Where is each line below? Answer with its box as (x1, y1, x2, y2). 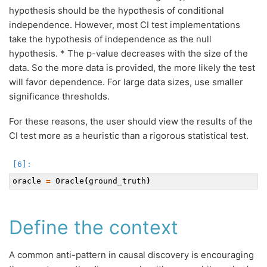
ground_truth (89, 176, 146, 185)
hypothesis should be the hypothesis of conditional (9, 5, 224, 17)
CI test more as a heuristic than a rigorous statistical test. (9, 129, 249, 141)
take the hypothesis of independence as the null (9, 33, 212, 45)
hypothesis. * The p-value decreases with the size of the (9, 48, 248, 60)
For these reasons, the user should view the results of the (9, 115, 253, 127)
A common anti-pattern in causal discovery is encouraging (9, 249, 254, 260)
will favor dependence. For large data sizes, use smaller (9, 76, 243, 88)
